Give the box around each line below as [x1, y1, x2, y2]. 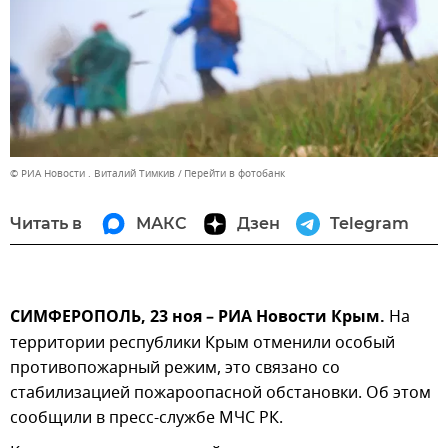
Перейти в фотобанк [184, 165, 285, 181]
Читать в [10, 213, 82, 233]
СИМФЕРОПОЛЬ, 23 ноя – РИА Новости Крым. [10, 304, 385, 331]
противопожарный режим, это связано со [10, 355, 340, 380]
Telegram [330, 213, 409, 233]
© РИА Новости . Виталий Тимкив [10, 165, 175, 181]
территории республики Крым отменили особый [10, 330, 395, 355]
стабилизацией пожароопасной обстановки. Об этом [10, 380, 431, 405]
